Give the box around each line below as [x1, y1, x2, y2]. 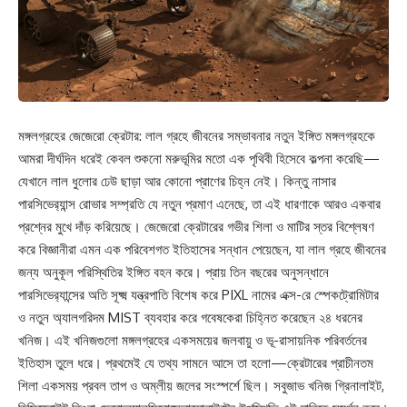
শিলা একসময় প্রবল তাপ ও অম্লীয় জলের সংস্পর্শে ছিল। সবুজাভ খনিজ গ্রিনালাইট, [18, 377, 384, 394]
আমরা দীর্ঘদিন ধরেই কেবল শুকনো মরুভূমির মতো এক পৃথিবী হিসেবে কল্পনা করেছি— [18, 150, 380, 167]
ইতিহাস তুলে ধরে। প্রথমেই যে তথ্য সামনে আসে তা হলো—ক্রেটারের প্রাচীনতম [18, 354, 373, 372]
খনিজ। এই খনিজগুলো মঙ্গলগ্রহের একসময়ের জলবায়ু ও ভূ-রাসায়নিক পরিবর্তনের [18, 332, 367, 349]
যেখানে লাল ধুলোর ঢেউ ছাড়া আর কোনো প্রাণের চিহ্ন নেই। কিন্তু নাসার [18, 173, 336, 190]
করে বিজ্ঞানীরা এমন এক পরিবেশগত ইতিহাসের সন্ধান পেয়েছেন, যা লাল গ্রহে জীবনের [18, 241, 386, 258]
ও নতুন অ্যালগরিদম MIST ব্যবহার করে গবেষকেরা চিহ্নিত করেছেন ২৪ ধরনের [18, 309, 362, 326]
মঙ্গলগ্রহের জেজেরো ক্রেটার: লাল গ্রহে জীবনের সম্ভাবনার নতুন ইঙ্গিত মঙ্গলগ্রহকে [18, 127, 375, 144]
